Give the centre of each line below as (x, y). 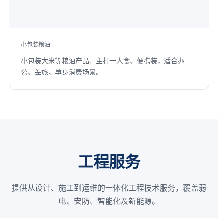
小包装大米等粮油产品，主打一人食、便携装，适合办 (102, 60)
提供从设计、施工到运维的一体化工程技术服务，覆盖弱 (109, 188)
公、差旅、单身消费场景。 (62, 72)
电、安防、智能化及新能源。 (109, 201)
